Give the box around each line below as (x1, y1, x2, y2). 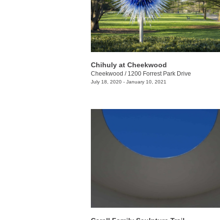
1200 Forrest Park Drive (128, 70, 191, 77)
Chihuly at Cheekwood (91, 60, 167, 69)
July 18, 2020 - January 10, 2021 (91, 79, 166, 84)
